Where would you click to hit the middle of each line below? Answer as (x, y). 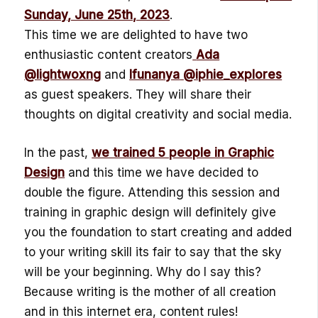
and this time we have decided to (162, 172)
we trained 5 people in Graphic (183, 152)
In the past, (58, 152)
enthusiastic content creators (109, 55)
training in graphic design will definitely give (150, 212)
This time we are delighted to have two (136, 35)
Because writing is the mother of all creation (150, 291)
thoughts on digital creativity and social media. (158, 115)
